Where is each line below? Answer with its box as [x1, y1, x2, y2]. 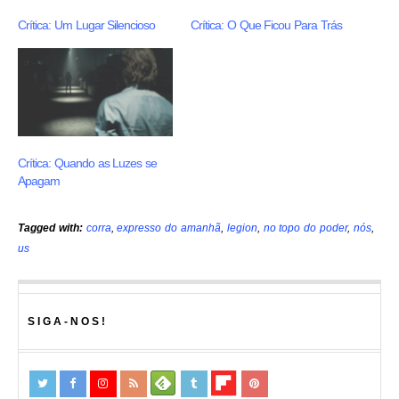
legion [226, 222, 257, 235]
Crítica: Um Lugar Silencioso [18, 17, 156, 32]
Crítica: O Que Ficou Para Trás [191, 17, 342, 32]
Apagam [18, 174, 60, 189]
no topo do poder [263, 222, 348, 235]
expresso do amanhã [117, 222, 222, 235]
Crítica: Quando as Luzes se [18, 156, 158, 171]
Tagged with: [18, 222, 83, 235]
